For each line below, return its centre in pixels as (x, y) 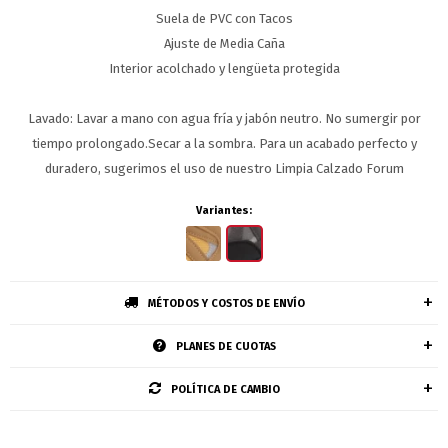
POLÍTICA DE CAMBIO (225, 389)
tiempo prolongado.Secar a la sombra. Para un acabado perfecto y (224, 143)
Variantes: (224, 210)
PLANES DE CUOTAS (225, 346)
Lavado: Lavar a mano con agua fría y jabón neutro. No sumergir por (224, 118)
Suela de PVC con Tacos (224, 18)
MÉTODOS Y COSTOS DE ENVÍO (226, 303)
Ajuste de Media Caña (224, 43)
